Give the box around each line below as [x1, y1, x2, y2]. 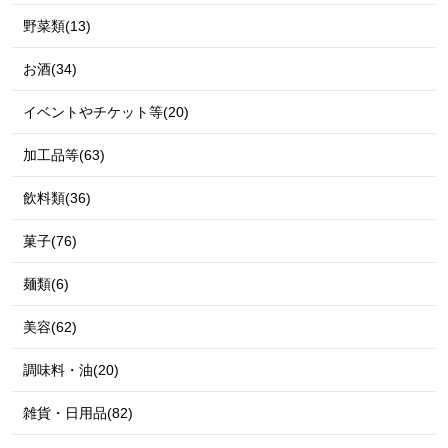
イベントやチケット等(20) [23, 103, 190, 120]
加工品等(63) [23, 146, 106, 163]
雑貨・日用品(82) [23, 404, 134, 421]
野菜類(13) [23, 17, 92, 34]
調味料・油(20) [23, 361, 120, 378]
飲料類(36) [23, 189, 92, 206]
